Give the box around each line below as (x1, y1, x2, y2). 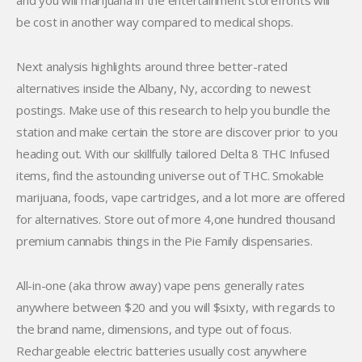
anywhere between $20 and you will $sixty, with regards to (16, 299, 335, 315)
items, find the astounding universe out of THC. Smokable (16, 167, 324, 183)
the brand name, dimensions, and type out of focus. (16, 321, 292, 337)
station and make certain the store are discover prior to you (16, 124, 338, 140)
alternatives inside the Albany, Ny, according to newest (16, 80, 311, 96)
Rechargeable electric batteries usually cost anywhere (16, 343, 307, 359)
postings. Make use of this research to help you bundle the (16, 102, 330, 118)
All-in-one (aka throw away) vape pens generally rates (16, 277, 305, 293)
